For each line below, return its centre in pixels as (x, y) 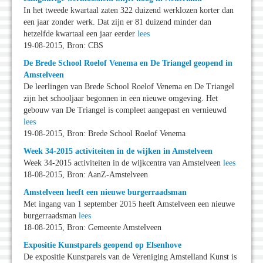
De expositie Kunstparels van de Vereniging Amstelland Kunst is (130, 257)
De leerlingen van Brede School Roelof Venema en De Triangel (129, 87)
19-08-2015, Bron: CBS (63, 46)
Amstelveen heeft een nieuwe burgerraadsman (105, 193)
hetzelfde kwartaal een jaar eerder (80, 34)
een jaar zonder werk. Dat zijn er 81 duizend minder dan (117, 22)
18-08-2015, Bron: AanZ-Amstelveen (86, 175)
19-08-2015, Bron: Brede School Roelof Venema (104, 134)
